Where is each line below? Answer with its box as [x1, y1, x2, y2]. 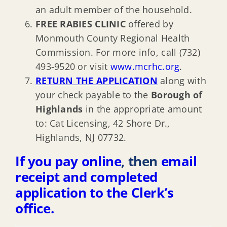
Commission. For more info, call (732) [35, 46, 200, 58]
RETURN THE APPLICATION [35, 74, 158, 87]
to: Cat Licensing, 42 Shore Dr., [35, 117, 170, 129]
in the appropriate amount [83, 102, 202, 115]
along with [157, 74, 206, 87]
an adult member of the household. [35, 3, 192, 16]
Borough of [151, 88, 203, 101]
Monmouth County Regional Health [35, 31, 190, 44]
